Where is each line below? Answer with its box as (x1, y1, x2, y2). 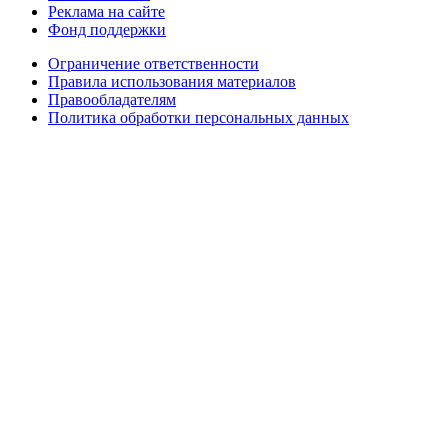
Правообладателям (48, 90, 176, 108)
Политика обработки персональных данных (48, 108, 349, 126)
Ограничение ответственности (48, 54, 259, 72)
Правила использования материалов (48, 72, 296, 90)
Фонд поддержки (48, 20, 166, 38)
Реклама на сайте (48, 2, 165, 20)
